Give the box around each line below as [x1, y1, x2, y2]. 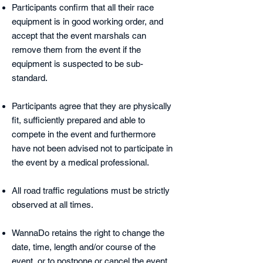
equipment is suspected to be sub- [12, 59, 143, 69]
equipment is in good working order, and [12, 16, 163, 26]
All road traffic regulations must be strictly [12, 186, 170, 195]
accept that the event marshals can [12, 31, 146, 41]
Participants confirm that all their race [12, 2, 154, 12]
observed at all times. [12, 200, 93, 210]
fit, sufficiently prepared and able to [12, 115, 145, 125]
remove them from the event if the [12, 45, 141, 55]
